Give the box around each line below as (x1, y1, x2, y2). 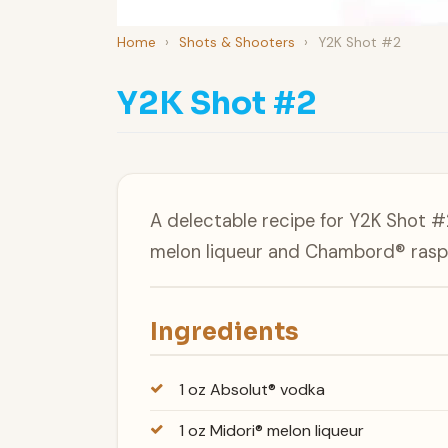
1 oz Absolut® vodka (178, 379, 325, 401)
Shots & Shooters (178, 33, 295, 51)
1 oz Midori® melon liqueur (178, 420, 364, 442)
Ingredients (150, 316, 299, 347)
